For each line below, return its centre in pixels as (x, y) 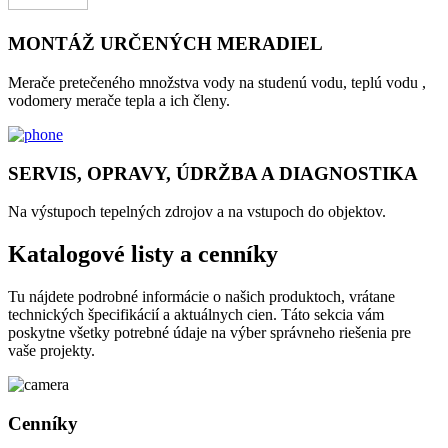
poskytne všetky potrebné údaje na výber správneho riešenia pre (209, 333)
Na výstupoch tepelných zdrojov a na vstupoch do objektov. (197, 212)
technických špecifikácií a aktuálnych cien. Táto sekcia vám (196, 315)
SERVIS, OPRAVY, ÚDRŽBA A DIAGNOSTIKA (213, 173)
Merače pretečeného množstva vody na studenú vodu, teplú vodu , (217, 82)
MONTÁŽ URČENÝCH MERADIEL (165, 44)
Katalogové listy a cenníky (143, 254)
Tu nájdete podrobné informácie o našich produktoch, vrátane (201, 297)
